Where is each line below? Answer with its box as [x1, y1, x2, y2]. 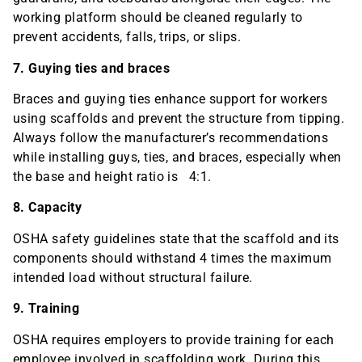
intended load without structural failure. [13, 269, 257, 285]
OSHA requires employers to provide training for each [13, 331, 335, 347]
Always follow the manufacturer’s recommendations [13, 130, 329, 146]
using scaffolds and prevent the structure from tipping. [13, 111, 345, 127]
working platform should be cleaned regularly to [13, 10, 303, 26]
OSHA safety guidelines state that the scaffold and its [13, 230, 339, 246]
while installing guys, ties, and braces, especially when [13, 149, 342, 166]
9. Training [13, 301, 80, 317]
